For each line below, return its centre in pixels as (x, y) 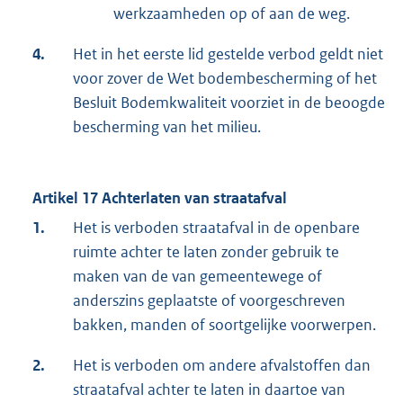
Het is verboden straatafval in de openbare (216, 228)
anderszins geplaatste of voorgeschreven (209, 301)
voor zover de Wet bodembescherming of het (225, 79)
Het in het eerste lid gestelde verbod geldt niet (228, 54)
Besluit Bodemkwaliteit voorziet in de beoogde (229, 103)
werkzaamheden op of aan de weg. (232, 14)
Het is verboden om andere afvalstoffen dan (222, 366)
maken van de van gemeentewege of (197, 277)
